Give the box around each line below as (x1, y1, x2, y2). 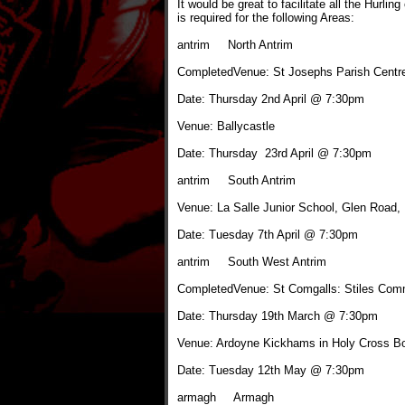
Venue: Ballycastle (177, 119, 275, 133)
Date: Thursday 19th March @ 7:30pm (177, 309, 378, 323)
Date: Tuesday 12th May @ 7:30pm (177, 363, 364, 377)
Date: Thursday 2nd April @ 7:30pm (177, 92, 364, 106)
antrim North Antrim (177, 38, 293, 52)
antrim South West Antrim (177, 255, 326, 268)
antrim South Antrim (177, 174, 296, 187)
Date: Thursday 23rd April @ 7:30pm (177, 146, 372, 160)
